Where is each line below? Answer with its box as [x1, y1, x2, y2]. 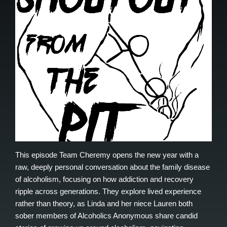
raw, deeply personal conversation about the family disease [15, 163, 210, 172]
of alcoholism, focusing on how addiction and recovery [15, 175, 194, 184]
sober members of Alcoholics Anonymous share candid [15, 211, 198, 220]
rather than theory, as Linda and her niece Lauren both [15, 199, 193, 208]
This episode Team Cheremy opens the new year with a [15, 150, 199, 160]
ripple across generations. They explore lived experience [15, 187, 201, 196]
